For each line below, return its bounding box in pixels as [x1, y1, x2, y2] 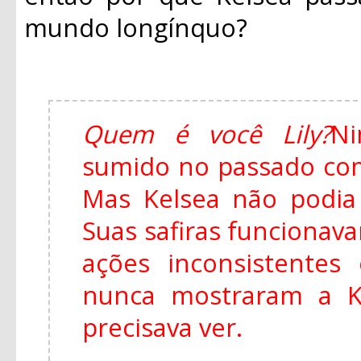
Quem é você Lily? [82, 116, 330, 151]
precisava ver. [82, 309, 243, 344]
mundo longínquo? [24, 10, 247, 44]
